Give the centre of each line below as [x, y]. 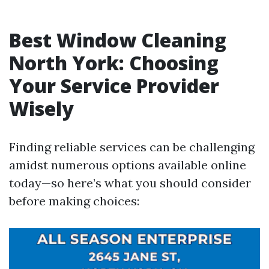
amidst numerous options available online [128, 165]
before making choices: [74, 201]
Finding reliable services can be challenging [132, 147]
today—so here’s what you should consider [130, 183]
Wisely [41, 108]
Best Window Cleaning [118, 40]
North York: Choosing [114, 63]
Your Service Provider [114, 86]
